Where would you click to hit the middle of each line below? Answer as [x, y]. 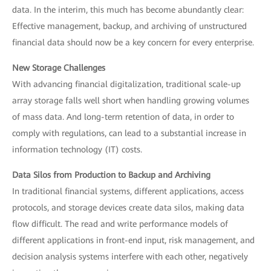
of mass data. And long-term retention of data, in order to [123, 116]
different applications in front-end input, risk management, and [133, 240]
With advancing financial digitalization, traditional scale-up [126, 84]
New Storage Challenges [59, 67]
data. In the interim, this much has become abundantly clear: [128, 9]
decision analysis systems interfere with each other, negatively [130, 256]
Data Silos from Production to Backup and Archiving [111, 175]
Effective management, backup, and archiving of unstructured [129, 26]
